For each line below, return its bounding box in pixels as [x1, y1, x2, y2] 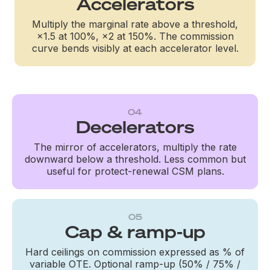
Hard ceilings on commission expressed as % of [25, 245, 245, 258]
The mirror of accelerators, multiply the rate [33, 140, 237, 153]
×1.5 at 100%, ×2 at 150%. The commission [36, 30, 234, 42]
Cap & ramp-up [64, 220, 206, 243]
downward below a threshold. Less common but [24, 152, 246, 165]
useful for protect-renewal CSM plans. [46, 165, 224, 177]
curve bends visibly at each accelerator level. [31, 42, 239, 54]
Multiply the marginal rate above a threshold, [32, 17, 238, 30]
